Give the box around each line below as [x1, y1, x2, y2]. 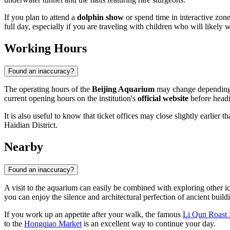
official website [138, 93, 188, 103]
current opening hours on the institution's [4, 93, 138, 103]
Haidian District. [4, 120, 57, 129]
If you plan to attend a [4, 12, 77, 22]
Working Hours [4, 41, 87, 55]
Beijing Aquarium [92, 84, 155, 93]
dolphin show [77, 12, 124, 22]
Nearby [4, 140, 43, 154]
